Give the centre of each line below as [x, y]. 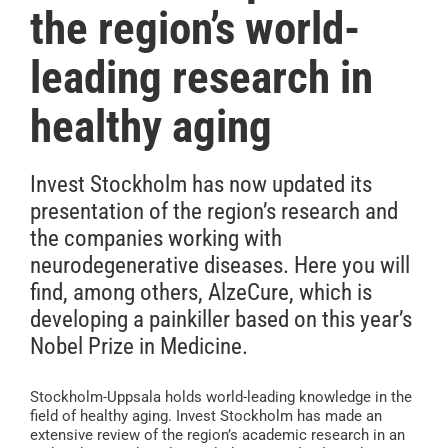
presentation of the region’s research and [214, 212]
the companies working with [156, 239]
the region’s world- [195, 29]
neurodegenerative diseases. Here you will [220, 266]
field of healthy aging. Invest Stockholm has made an [206, 416]
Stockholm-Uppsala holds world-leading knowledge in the [221, 397]
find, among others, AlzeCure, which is [201, 293]
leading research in [201, 78]
